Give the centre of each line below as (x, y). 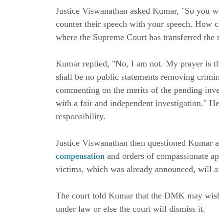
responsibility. (81, 117)
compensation (80, 156)
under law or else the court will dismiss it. (131, 209)
